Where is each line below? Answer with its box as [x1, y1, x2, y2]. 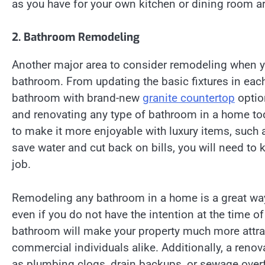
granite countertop [143, 91, 235, 105]
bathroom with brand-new [12, 91, 143, 105]
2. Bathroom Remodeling [12, 30, 140, 45]
